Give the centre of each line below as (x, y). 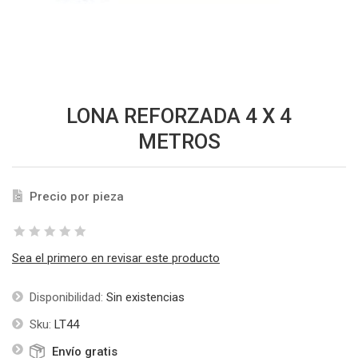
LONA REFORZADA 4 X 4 (179, 116)
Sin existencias (145, 298)
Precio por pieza (77, 197)
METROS (179, 142)
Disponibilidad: (66, 298)
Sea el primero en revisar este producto (116, 259)
